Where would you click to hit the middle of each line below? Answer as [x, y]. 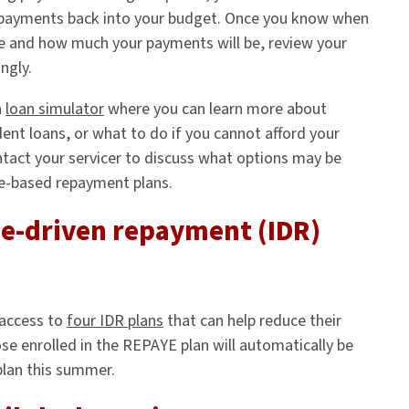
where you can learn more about [215, 109]
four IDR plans [115, 321]
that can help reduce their [252, 321]
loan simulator [55, 109]
